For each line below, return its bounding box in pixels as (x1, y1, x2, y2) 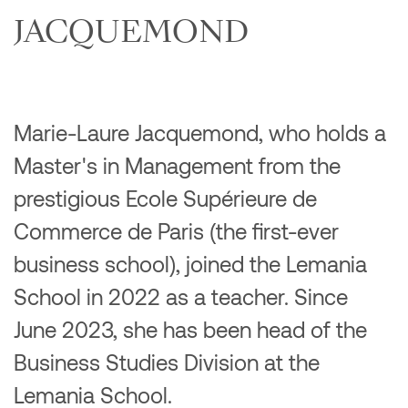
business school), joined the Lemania (14, 250, 367, 277)
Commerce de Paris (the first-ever (14, 217, 339, 244)
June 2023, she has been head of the (14, 315, 367, 342)
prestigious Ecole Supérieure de (14, 184, 317, 211)
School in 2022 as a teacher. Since (14, 282, 348, 310)
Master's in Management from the (14, 151, 341, 178)
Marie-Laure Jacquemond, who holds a (14, 118, 386, 146)
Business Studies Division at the (14, 348, 320, 375)
